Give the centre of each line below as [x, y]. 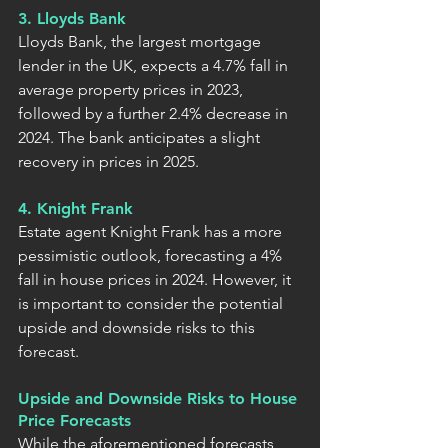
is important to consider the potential [152, 303]
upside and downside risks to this [138, 327]
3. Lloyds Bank [72, 18]
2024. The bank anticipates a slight [141, 137]
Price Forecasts [74, 420]
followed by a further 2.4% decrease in [155, 113]
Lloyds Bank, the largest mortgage [141, 41]
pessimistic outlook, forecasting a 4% [152, 255]
